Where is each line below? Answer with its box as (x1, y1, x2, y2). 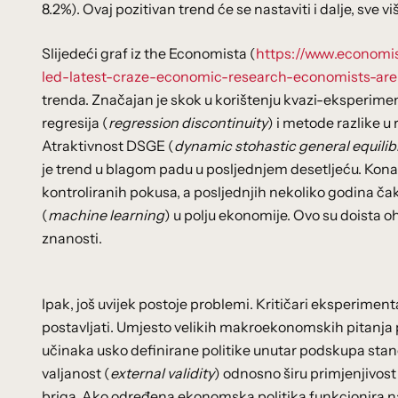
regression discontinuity (108, 114, 267, 131)
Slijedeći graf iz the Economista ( (42, 44, 256, 62)
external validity (110, 364, 214, 382)
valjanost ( (42, 364, 110, 382)
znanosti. (42, 229, 102, 247)
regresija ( (42, 114, 108, 131)
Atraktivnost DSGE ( (42, 137, 174, 155)
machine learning (48, 206, 164, 224)
